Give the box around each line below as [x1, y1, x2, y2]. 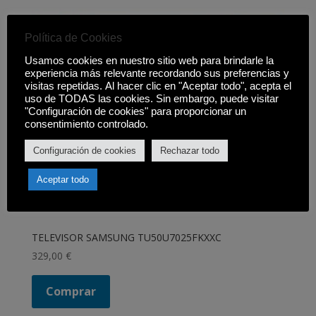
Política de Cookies [25, 32, 122, 44]
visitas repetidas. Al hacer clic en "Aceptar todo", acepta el [25, 80, 291, 92]
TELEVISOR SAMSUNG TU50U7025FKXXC [31, 230, 221, 244]
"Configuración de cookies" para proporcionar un [25, 106, 246, 117]
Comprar [45, 283, 96, 299]
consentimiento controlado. [25, 119, 148, 130]
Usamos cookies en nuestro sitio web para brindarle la [25, 55, 274, 66]
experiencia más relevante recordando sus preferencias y [25, 68, 289, 79]
